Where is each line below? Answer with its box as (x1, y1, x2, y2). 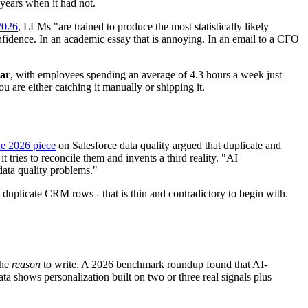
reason (12, 258, 41, 271)
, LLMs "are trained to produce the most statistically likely (18, 21, 269, 33)
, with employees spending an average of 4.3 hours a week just (10, 69, 282, 81)
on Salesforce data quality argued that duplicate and (56, 140, 281, 152)
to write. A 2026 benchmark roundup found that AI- (41, 258, 267, 271)
